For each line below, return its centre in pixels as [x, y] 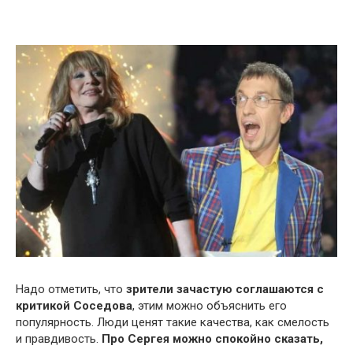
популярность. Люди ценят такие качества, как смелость [173, 322]
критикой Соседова [74, 305]
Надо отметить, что [71, 289]
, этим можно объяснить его [210, 305]
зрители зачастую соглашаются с [225, 289]
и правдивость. [59, 338]
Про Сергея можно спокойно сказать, [212, 338]
